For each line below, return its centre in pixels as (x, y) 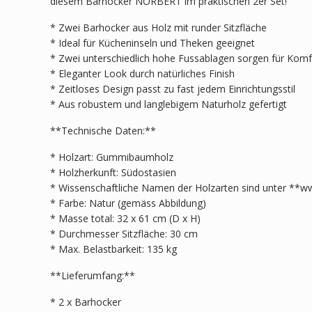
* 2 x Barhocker (86, 302)
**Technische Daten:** (103, 130)
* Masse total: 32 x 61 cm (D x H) (125, 218)
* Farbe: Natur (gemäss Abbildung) (128, 203)
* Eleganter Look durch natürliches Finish (142, 73)
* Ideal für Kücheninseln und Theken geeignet (153, 42)
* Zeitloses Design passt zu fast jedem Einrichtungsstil (173, 88)
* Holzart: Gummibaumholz (112, 157)
